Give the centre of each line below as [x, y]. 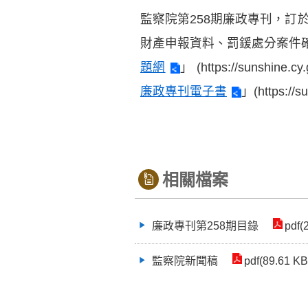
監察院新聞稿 [185, 261]
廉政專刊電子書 [184, 91]
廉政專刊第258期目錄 [205, 225]
